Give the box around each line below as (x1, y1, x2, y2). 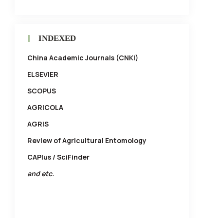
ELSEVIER (27, 70, 58, 79)
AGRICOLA (27, 103, 63, 112)
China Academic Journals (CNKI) (27, 53, 138, 63)
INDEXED (38, 34, 76, 43)
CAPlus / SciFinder (27, 152, 90, 162)
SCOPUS (27, 86, 56, 96)
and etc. (27, 169, 54, 179)
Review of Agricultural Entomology (27, 136, 146, 145)
